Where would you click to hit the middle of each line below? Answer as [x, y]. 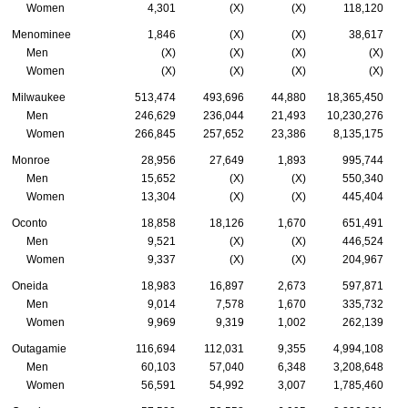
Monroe [31, 160]
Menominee [41, 34]
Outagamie [39, 348]
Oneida [30, 286]
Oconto [30, 223]
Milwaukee [39, 97]
